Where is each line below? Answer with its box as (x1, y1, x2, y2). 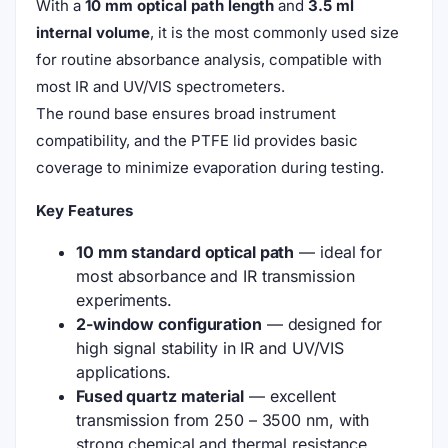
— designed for (261, 314, 383, 334)
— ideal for (294, 242, 383, 262)
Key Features (36, 201, 133, 220)
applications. (76, 362, 171, 382)
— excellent (243, 386, 336, 406)
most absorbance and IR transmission (76, 266, 355, 286)
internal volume (36, 23, 150, 42)
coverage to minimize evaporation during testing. (36, 158, 384, 177)
